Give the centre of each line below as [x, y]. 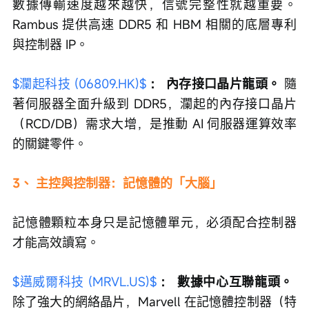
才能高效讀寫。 [56, 242]
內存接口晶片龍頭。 [223, 83]
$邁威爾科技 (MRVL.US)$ [84, 281]
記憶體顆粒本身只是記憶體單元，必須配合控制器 [154, 222]
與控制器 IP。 [50, 44]
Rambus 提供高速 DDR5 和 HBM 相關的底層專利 [154, 24]
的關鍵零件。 [50, 143]
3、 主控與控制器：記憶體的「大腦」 [117, 182]
